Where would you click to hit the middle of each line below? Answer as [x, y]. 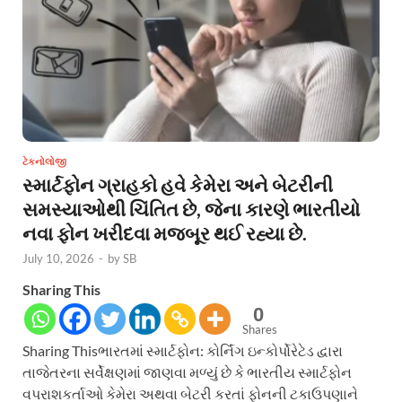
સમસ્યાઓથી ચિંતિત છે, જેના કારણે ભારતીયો [191, 208]
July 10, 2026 [58, 258]
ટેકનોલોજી [44, 161]
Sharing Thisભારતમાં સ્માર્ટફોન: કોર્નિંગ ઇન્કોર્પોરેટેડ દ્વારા [183, 350]
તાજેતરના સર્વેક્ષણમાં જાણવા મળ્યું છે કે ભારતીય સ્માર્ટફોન [187, 371]
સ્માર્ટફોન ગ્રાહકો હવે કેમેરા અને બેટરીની [178, 184]
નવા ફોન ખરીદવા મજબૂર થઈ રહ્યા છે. [165, 232]
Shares [260, 329]
